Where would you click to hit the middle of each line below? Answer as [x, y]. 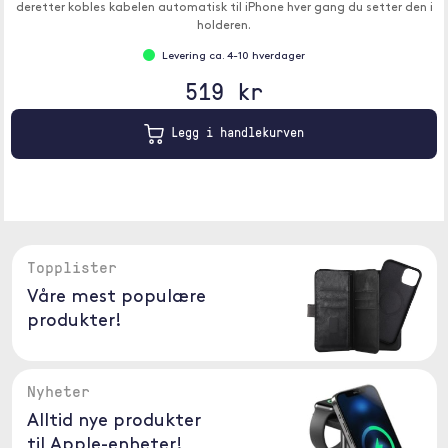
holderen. [224, 26]
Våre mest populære [116, 297]
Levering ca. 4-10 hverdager [233, 56]
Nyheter [58, 391]
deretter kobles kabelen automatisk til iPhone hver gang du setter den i [224, 8]
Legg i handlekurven [234, 132]
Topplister [71, 267]
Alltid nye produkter [113, 421]
